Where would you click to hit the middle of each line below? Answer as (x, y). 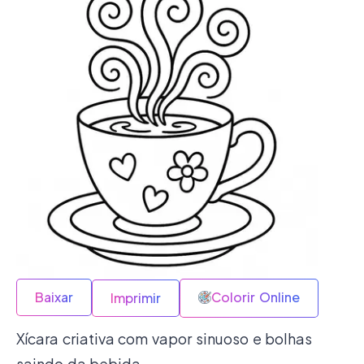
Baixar (54, 297)
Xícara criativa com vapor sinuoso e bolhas (165, 338)
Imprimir (136, 297)
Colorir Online (256, 297)
